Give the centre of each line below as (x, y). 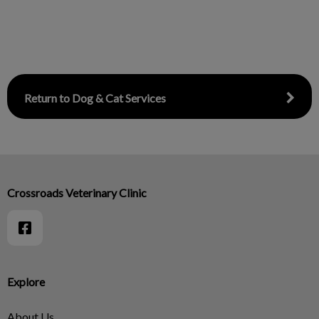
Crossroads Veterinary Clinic (77, 193)
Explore (26, 282)
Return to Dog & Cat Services (95, 98)
